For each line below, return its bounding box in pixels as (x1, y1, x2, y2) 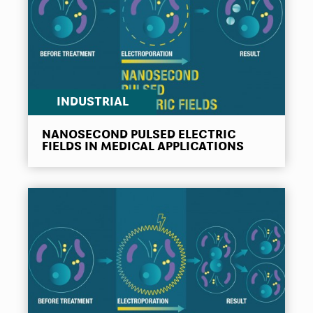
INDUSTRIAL (56, 96, 129, 109)
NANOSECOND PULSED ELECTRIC (42, 129, 236, 142)
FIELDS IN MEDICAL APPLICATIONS (42, 141, 244, 154)
